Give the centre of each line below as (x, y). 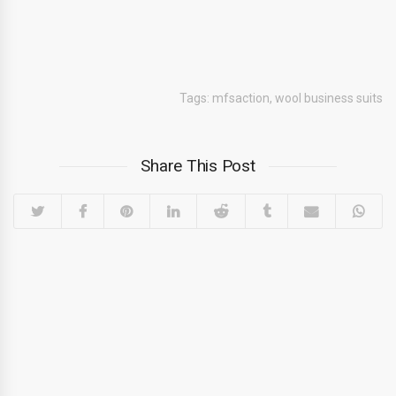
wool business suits (329, 98)
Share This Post (198, 165)
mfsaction (241, 98)
